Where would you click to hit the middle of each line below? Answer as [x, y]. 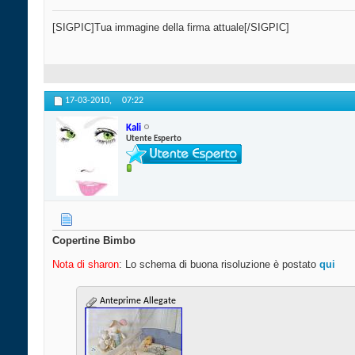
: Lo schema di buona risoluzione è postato [219, 265]
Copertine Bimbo [94, 241]
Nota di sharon [86, 265]
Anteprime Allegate [137, 302]
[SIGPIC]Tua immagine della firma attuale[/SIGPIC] [171, 28]
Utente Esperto [154, 139]
